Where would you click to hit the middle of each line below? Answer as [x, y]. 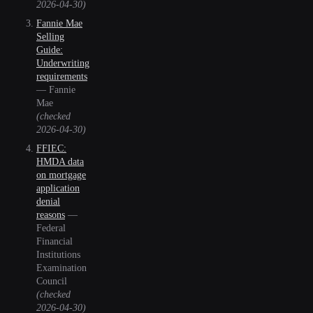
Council [52, 281]
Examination [61, 268]
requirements [62, 76]
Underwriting [63, 63]
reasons [51, 214]
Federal [51, 228]
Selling [50, 36]
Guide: [50, 50]
